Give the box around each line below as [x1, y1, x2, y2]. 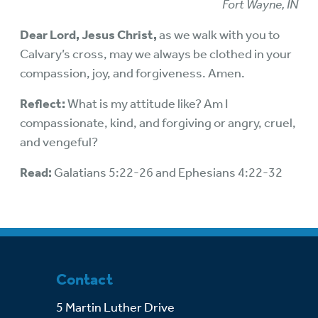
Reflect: [20, 96, 67, 111]
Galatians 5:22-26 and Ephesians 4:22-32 [54, 165, 283, 180]
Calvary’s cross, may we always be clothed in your [20, 46, 292, 62]
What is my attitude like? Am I [67, 96, 228, 111]
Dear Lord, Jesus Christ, [20, 27, 159, 43]
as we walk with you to [159, 27, 280, 43]
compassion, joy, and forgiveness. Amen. [20, 65, 245, 81]
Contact [56, 270, 113, 290]
